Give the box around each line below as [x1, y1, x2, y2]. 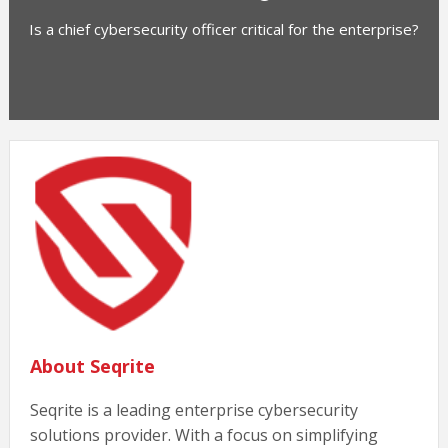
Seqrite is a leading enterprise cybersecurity [29, 399, 358, 422]
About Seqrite [29, 354, 155, 379]
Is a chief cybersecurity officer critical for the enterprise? [28, 19, 419, 40]
